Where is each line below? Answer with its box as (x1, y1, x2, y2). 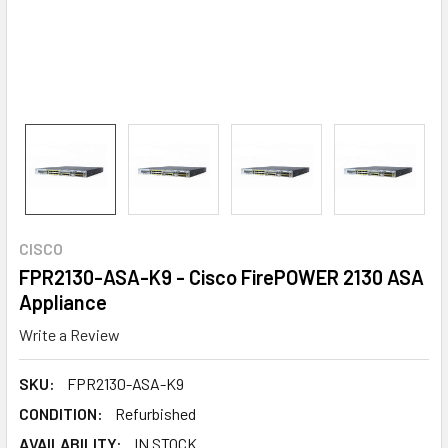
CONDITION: (19, 403, 103, 423)
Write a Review (19, 324, 120, 344)
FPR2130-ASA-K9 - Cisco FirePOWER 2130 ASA (19, 265, 424, 289)
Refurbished (115, 403, 196, 423)
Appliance (19, 290, 107, 314)
